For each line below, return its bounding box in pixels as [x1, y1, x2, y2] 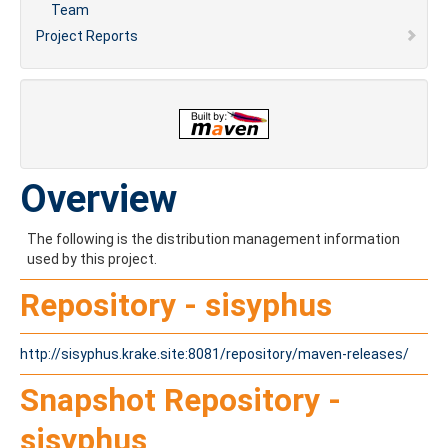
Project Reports [36, 28, 138, 44]
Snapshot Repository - [20, 381, 341, 419]
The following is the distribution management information [27, 231, 400, 247]
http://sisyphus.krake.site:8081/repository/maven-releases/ [20, 345, 409, 362]
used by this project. [27, 251, 157, 267]
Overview [20, 176, 177, 221]
